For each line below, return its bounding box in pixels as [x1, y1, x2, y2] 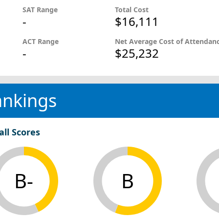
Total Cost [115, 5, 149, 14]
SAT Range [22, 5, 60, 14]
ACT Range [22, 37, 61, 46]
